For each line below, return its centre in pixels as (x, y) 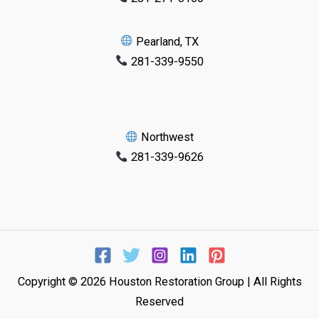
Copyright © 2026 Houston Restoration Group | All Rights (159, 282)
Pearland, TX (166, 41)
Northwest (166, 137)
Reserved (159, 302)
